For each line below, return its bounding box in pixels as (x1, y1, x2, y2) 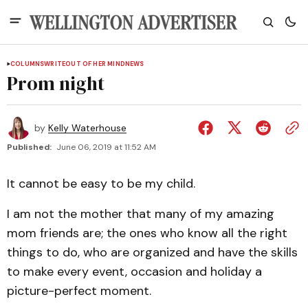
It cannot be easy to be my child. (7, 175, 195, 192)
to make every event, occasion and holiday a (7, 263, 262, 280)
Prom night (7, 70, 104, 96)
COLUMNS (10, 60, 45, 68)
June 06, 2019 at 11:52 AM (56, 142, 156, 153)
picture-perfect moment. (7, 283, 151, 299)
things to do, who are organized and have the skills (7, 244, 298, 261)
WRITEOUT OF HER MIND (44, 60, 125, 68)
